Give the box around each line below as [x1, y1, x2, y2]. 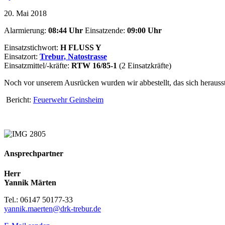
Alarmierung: [4, 26, 48, 35]
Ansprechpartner [4, 149, 63, 158]
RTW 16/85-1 [71, 61, 119, 70]
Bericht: [4, 95, 33, 104]
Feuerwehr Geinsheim [33, 95, 103, 104]
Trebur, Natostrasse [40, 52, 107, 61]
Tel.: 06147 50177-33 [4, 195, 73, 204]
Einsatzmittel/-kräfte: [4, 61, 71, 70]
